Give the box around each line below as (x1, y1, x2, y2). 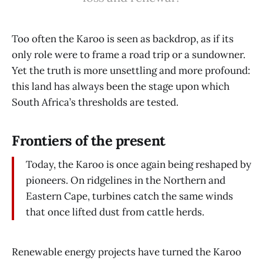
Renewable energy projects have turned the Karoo (12, 245, 241, 258)
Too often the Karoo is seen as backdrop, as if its (12, 32, 234, 46)
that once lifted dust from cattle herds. (26, 205, 204, 218)
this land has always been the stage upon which (12, 80, 230, 93)
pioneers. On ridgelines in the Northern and (26, 173, 225, 187)
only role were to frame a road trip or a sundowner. (12, 48, 245, 62)
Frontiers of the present (12, 131, 166, 150)
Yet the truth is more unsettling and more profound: (12, 64, 250, 77)
